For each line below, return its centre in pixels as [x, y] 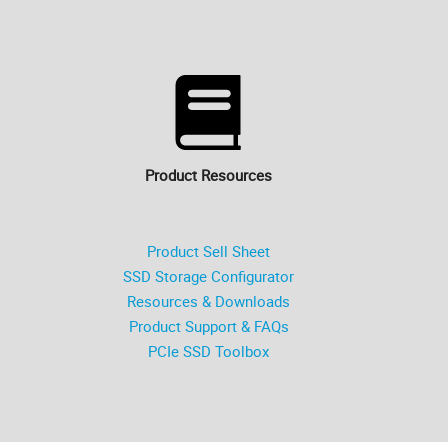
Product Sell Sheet [209, 251]
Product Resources [209, 175]
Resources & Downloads [209, 301]
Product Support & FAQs [208, 326]
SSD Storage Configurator [209, 276]
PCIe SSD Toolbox [209, 351]
